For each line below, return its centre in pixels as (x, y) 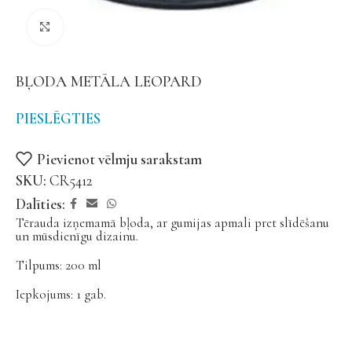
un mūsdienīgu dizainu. (77, 236)
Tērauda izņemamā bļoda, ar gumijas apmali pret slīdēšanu (172, 223)
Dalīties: (40, 204)
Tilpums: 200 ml (59, 265)
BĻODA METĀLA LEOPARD (109, 82)
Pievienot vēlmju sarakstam (120, 159)
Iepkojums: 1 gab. (61, 294)
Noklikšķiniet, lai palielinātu (137, 27)
